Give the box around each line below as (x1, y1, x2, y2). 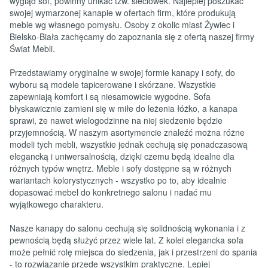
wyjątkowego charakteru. (10, 197, 103, 210)
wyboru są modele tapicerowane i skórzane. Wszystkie (10, 78, 216, 90)
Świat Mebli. (10, 42, 55, 54)
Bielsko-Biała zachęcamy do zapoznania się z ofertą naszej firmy (10, 30, 254, 42)
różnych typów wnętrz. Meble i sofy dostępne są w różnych (10, 162, 232, 174)
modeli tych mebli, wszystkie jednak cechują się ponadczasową (10, 138, 248, 150)
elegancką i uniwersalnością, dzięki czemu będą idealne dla (10, 150, 234, 162)
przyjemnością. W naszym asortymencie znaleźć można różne (10, 126, 245, 138)
